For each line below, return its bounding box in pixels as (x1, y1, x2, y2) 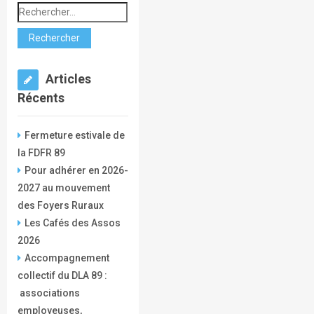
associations (17, 287, 80, 299)
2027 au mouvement (17, 182, 110, 194)
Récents (17, 90, 64, 106)
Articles (45, 71, 91, 87)
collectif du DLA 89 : (17, 270, 107, 282)
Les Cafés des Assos (24, 217, 121, 229)
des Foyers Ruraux (17, 200, 104, 212)
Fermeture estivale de (24, 130, 125, 142)
